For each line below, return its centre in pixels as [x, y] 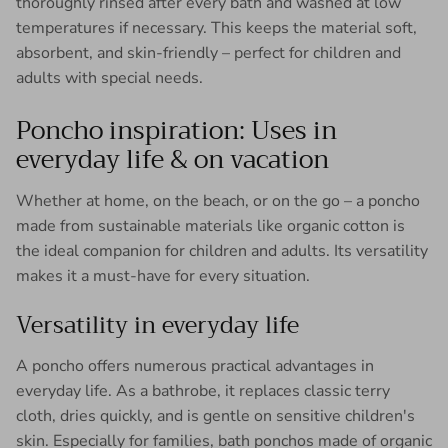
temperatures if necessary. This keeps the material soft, [216, 27]
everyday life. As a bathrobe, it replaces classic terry [203, 390]
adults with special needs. [109, 77]
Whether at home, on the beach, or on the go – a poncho [218, 200]
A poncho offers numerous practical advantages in [195, 365]
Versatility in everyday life [157, 324]
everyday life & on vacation [172, 159]
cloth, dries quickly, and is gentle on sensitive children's [215, 415]
